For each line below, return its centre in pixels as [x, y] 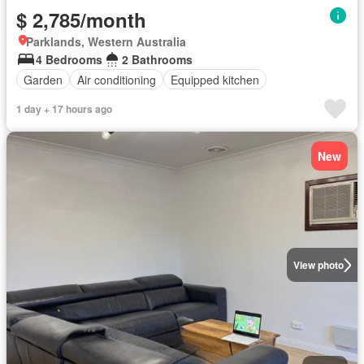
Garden [43, 79]
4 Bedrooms [69, 59]
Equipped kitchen [215, 79]
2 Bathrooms [157, 59]
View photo [318, 265]
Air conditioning [117, 79]
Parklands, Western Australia [106, 41]
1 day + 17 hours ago [64, 109]
